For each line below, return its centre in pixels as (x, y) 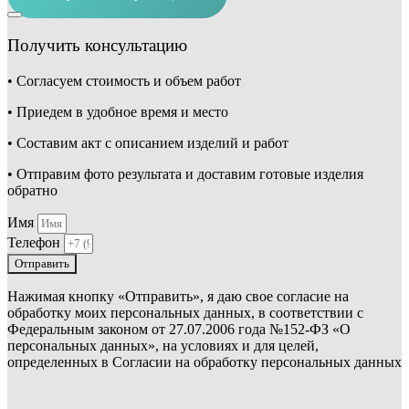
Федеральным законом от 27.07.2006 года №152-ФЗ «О (179, 329)
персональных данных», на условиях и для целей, (163, 345)
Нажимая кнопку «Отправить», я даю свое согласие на (178, 296)
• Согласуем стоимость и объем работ (124, 80)
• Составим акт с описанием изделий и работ (148, 142)
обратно (32, 190)
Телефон (36, 242)
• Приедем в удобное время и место (118, 111)
